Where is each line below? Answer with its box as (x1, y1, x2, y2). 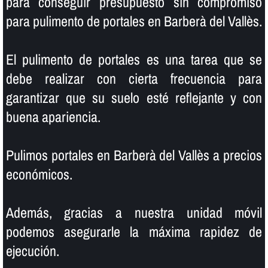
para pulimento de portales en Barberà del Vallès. (5, 11, 262, 31)
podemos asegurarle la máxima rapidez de (5, 221, 263, 241)
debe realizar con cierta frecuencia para (5, 68, 263, 88)
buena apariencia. (5, 106, 100, 126)
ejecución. (5, 240, 59, 260)
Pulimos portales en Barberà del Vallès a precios (5, 145, 263, 165)
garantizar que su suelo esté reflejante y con (5, 87, 263, 107)
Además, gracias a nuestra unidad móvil (5, 202, 263, 222)
